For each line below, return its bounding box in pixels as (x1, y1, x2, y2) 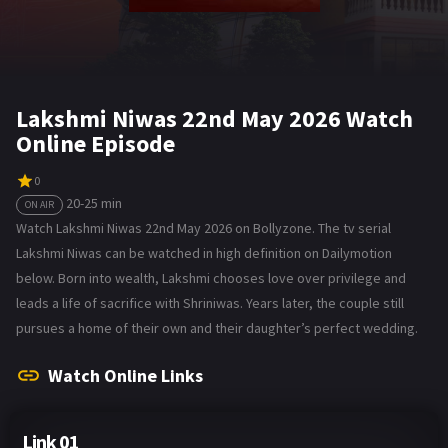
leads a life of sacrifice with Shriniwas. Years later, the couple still (16, 293, 404, 312)
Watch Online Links (48, 363, 203, 387)
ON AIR (25, 197, 54, 211)
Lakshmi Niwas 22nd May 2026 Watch (16, 103, 413, 134)
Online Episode (16, 128, 175, 159)
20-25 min (66, 193, 122, 212)
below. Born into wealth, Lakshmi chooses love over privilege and (16, 268, 406, 287)
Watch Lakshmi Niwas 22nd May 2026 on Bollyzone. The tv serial (16, 218, 391, 237)
